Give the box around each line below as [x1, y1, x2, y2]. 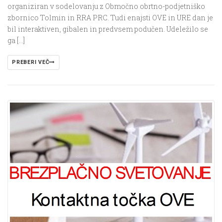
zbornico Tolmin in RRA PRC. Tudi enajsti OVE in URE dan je [7, 13, 213, 23]
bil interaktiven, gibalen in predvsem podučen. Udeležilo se [7, 24, 208, 34]
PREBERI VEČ [12, 59, 50, 66]
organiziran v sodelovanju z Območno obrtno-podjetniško [7, 1, 205, 11]
